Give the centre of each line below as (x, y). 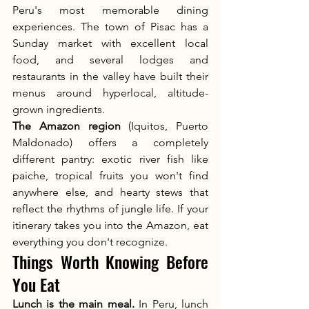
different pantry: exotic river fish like (110, 159)
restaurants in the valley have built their (110, 76)
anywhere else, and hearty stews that (110, 192)
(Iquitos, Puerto (164, 126)
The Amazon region (67, 126)
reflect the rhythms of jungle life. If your (110, 209)
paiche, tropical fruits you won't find (110, 176)
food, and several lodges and (110, 60)
